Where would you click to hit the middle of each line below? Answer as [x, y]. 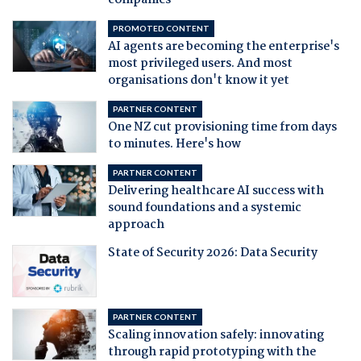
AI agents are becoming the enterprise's [223, 47]
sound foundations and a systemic [204, 208]
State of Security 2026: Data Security [212, 253]
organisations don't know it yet [198, 81]
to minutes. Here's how [174, 145]
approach [136, 225]
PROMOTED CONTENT [161, 29]
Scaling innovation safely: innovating [216, 335]
